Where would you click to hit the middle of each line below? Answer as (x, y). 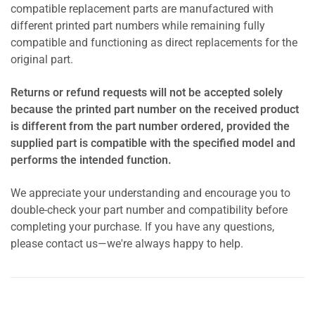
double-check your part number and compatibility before (149, 211)
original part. (42, 59)
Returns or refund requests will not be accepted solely (147, 92)
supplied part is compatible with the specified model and (153, 143)
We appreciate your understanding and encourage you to (150, 194)
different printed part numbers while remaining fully (138, 26)
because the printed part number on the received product (155, 109)
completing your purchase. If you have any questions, (142, 227)
